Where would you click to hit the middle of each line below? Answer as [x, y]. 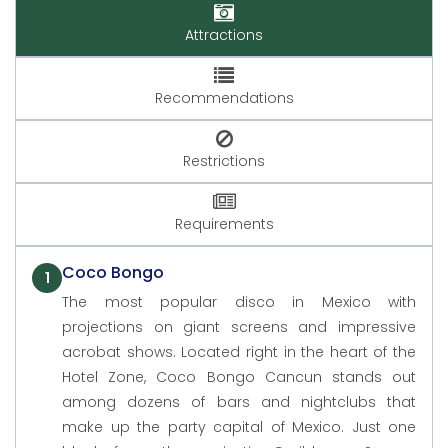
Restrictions [224, 161]
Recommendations [224, 98]
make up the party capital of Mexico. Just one [239, 427]
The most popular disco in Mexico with [239, 302]
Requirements [224, 224]
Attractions [224, 35]
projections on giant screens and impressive [239, 327]
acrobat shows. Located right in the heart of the [239, 352]
